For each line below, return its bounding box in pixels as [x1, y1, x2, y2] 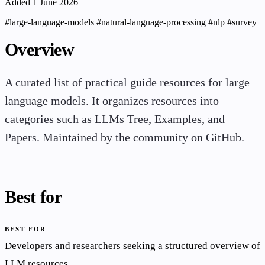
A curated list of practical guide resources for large [5, 76, 250, 89]
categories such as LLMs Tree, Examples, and [5, 113, 225, 126]
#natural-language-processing [96, 17, 208, 28]
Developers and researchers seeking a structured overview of [5, 240, 260, 251]
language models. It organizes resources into [5, 95, 219, 108]
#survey [227, 17, 257, 28]
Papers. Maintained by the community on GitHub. [5, 131, 244, 144]
